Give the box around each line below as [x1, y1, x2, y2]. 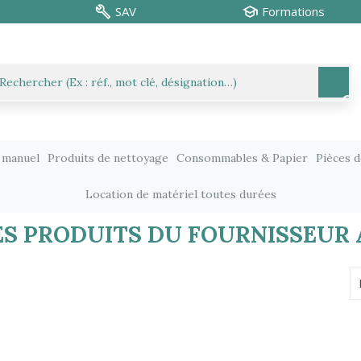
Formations [262, 3, 325, 19]
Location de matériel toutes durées [85, 187, 276, 201]
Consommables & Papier [176, 151, 308, 165]
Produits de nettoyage [48, 151, 168, 165]
